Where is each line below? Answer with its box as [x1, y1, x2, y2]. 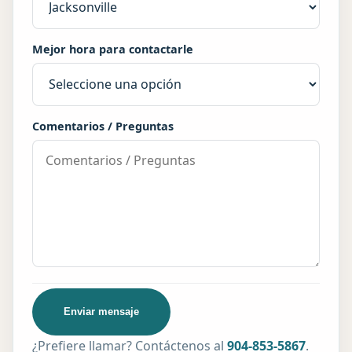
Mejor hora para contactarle [32, 41, 193, 57]
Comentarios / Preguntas [32, 118, 174, 134]
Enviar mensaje [64, 306, 139, 318]
